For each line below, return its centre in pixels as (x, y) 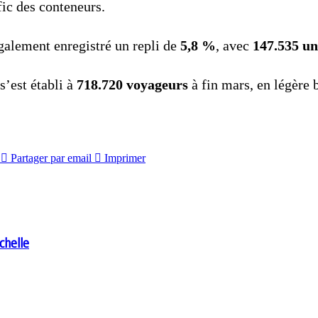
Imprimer (125, 158)
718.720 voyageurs (132, 84)
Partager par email (51, 158)
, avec (234, 45)
